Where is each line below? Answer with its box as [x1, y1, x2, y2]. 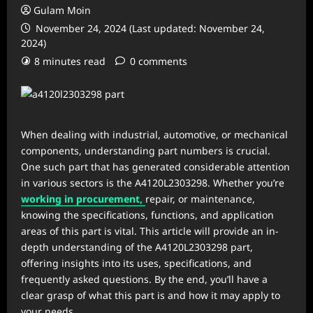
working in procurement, [21, 192, 145, 205]
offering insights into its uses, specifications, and [21, 256, 252, 270]
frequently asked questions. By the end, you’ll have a [21, 272, 268, 286]
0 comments [130, 54, 187, 68]
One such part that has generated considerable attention [21, 160, 290, 173]
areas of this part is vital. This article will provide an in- [21, 224, 279, 238]
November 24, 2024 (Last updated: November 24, [33, 22, 265, 35]
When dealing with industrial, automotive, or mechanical [21, 128, 288, 141]
